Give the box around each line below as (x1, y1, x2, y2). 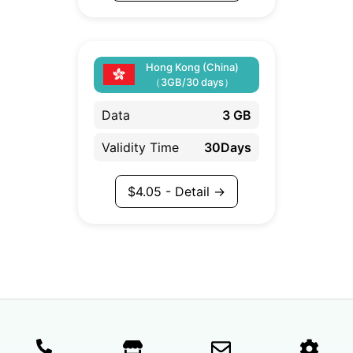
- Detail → (162, 183, 225, 199)
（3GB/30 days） (150, 75, 234, 88)
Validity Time (102, 139, 179, 155)
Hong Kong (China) (146, 60, 239, 73)
